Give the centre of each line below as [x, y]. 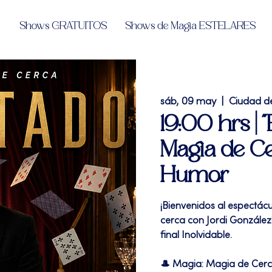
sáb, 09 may [188, 102]
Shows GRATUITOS [63, 26]
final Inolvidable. [196, 236]
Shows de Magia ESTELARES [190, 26]
